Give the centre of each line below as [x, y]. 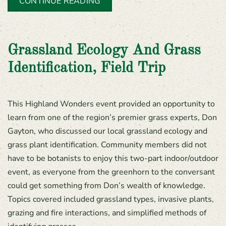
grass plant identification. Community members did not [107, 145]
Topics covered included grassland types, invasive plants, [111, 199]
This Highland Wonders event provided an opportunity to [111, 104]
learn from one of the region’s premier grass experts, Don [112, 118]
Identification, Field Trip [87, 68]
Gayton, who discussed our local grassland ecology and [107, 131]
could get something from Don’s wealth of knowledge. [106, 186]
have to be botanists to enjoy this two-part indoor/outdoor [113, 158]
